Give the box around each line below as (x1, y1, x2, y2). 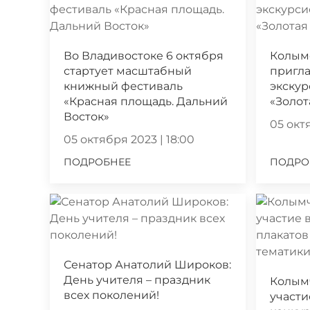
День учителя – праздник (64, 273, 210, 286)
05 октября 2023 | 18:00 (64, 132, 194, 146)
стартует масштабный (64, 64, 192, 77)
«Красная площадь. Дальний (64, 94, 228, 108)
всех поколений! (64, 288, 159, 302)
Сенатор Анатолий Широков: (64, 257, 231, 271)
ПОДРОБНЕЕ (64, 155, 131, 168)
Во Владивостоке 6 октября (64, 48, 224, 62)
